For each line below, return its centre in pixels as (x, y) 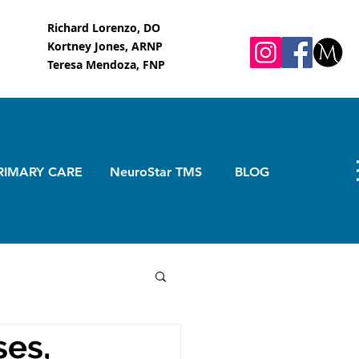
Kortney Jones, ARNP (105, 46)
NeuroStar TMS (156, 171)
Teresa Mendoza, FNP (106, 65)
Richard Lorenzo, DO (104, 28)
